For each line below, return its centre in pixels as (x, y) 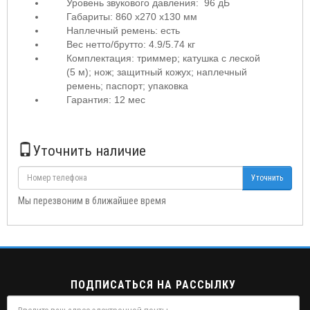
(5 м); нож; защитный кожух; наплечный (157, 72)
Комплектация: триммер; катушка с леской (163, 58)
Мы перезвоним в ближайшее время (92, 201)
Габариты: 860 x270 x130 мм (132, 17)
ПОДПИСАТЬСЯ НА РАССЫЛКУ (153, 285)
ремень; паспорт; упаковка (127, 86)
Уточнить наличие (89, 151)
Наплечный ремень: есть (123, 30)
